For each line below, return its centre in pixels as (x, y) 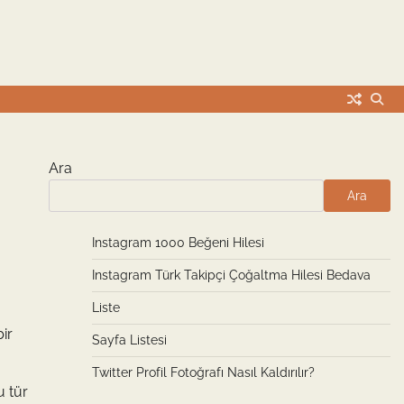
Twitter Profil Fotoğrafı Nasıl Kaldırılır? (203, 372)
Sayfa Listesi (129, 340)
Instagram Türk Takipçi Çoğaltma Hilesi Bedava (231, 275)
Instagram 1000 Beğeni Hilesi (178, 243)
